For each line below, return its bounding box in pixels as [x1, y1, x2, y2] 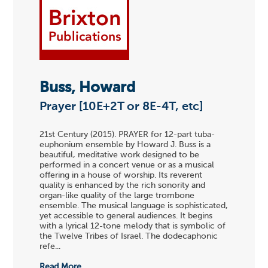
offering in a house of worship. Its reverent [39, 171, 203, 180]
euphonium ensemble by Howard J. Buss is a [39, 141, 211, 150]
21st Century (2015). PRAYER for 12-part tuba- [39, 130, 215, 139]
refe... [39, 242, 61, 251]
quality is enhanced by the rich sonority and [39, 181, 206, 190]
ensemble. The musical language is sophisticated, [39, 202, 229, 211]
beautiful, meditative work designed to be [39, 151, 200, 160]
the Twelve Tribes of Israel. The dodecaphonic [39, 232, 218, 241]
